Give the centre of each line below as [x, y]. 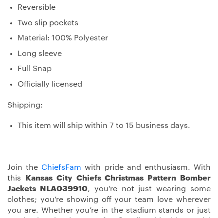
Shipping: [25, 105]
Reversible [36, 7]
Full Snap [34, 69]
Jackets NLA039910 [47, 189]
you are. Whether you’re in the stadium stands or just [109, 210]
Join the [25, 168]
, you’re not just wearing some [149, 189]
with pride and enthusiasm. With [146, 168]
